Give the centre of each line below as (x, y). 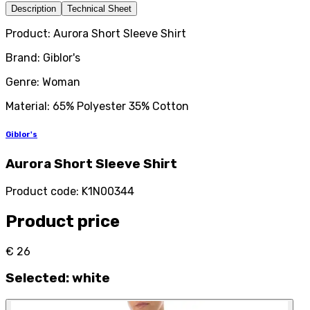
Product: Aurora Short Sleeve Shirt (96, 34)
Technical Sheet (99, 9)
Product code (41, 191)
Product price (63, 221)
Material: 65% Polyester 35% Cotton (97, 107)
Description (34, 9)
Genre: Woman (43, 82)
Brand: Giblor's (43, 58)
